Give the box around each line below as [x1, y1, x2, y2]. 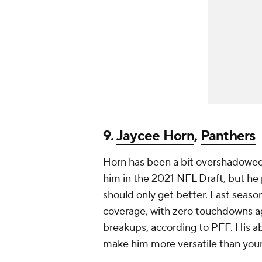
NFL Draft [177, 172, 223, 186]
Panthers [200, 127, 256, 146]
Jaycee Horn [116, 127, 194, 146]
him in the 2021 [103, 172, 177, 186]
